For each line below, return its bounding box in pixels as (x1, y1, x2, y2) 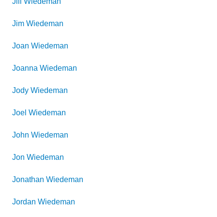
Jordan (12, 198, 36, 206)
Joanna (12, 64, 38, 72)
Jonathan (12, 175, 44, 184)
